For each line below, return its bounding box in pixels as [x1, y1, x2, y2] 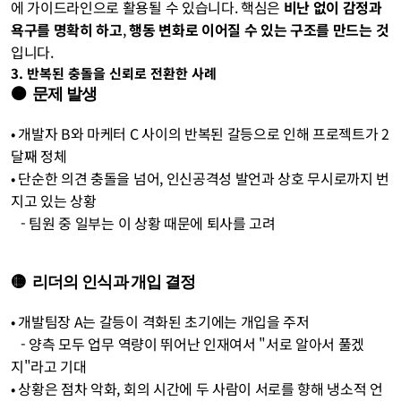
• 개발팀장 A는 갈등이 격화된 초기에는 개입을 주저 [11, 311, 310, 332]
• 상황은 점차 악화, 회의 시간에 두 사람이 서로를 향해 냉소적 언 [11, 378, 383, 399]
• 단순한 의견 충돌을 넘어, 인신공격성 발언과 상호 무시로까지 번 [11, 167, 390, 189]
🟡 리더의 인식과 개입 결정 [11, 272, 196, 291]
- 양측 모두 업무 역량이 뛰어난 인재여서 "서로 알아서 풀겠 [11, 333, 21, 354]
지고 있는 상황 [11, 190, 97, 211]
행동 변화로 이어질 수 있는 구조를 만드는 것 [129, 19, 389, 40]
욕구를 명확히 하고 [11, 19, 123, 40]
